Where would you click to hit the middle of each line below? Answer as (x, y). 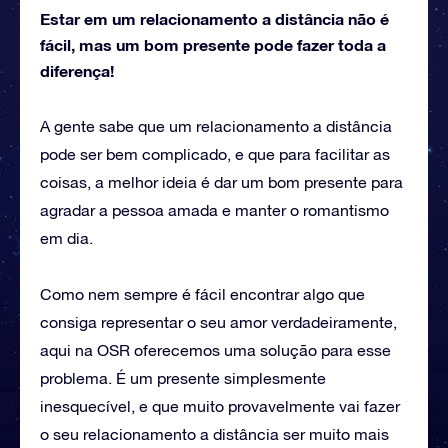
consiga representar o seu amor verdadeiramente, (218, 321)
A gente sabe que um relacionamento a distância (216, 125)
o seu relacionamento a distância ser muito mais (214, 433)
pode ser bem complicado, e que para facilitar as (215, 153)
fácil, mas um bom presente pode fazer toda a (213, 44)
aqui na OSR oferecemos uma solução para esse (215, 349)
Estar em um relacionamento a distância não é (214, 18)
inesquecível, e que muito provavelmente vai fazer (220, 405)
